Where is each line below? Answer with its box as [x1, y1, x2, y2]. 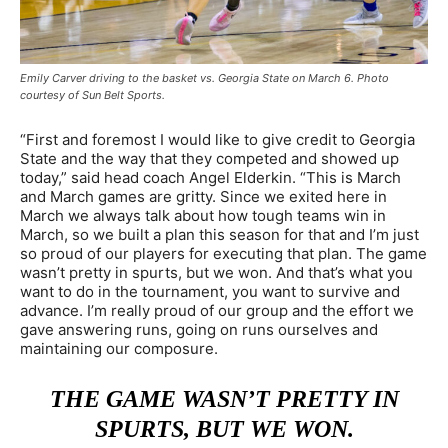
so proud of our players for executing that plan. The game [20, 244, 427, 264]
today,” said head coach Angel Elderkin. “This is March [20, 168, 401, 188]
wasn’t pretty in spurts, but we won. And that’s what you [20, 263, 413, 283]
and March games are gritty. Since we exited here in [20, 187, 387, 207]
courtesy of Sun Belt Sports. [20, 88, 165, 103]
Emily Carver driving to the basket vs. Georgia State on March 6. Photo [20, 71, 389, 86]
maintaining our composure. [20, 339, 218, 359]
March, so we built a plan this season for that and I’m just [20, 225, 419, 245]
